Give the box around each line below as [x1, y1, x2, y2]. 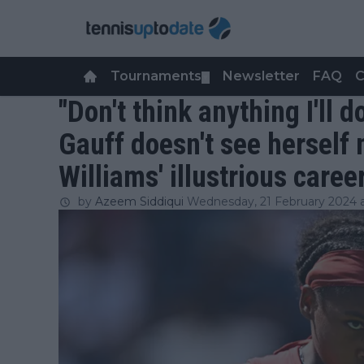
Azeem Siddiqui [95, 194, 184, 209]
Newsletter [223, 68, 300, 84]
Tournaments [110, 68, 201, 84]
